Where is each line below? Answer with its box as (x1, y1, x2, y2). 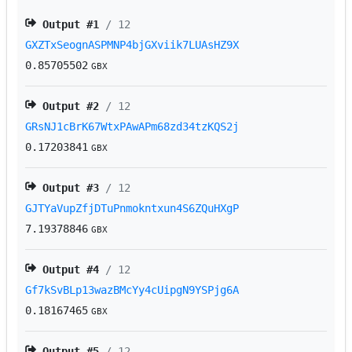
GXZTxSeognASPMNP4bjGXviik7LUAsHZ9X (25, 38, 240, 52)
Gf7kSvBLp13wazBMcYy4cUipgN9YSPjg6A (25, 284, 240, 297)
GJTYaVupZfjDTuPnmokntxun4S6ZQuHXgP (25, 202, 240, 215)
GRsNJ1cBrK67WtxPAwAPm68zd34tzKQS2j (25, 120, 240, 134)
